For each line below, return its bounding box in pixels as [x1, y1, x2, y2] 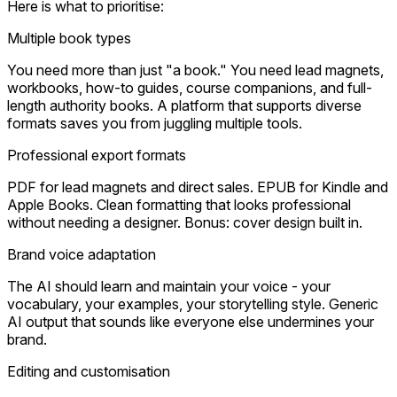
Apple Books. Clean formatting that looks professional [7, 196, 351, 214]
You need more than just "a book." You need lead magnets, [7, 61, 384, 80]
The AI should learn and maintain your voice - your [7, 277, 331, 296]
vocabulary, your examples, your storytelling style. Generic [7, 295, 378, 314]
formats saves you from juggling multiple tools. [7, 114, 302, 133]
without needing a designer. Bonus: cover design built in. [7, 214, 362, 232]
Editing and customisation [7, 362, 170, 381]
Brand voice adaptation [7, 245, 156, 264]
